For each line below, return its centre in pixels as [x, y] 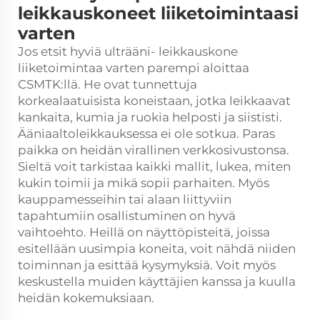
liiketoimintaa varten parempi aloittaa [134, 68]
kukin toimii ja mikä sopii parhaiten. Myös [144, 183]
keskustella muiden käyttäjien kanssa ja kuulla [157, 281]
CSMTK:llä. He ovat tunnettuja [107, 84]
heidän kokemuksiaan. [86, 298]
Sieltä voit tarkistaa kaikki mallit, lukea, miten [154, 166]
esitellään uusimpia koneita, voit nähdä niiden [157, 249]
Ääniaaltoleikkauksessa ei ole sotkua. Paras [146, 134]
